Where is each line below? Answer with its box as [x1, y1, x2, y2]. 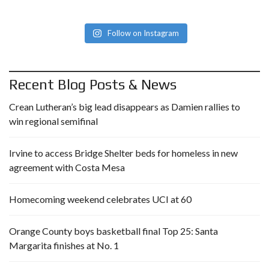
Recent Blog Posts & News [9, 76, 177, 93]
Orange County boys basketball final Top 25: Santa [9, 225, 218, 237]
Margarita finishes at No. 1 [9, 240, 119, 252]
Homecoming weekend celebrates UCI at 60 [9, 193, 192, 205]
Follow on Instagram [107, 28, 179, 38]
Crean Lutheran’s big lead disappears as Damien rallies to [9, 101, 240, 113]
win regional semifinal [9, 115, 98, 127]
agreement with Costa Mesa [9, 162, 125, 174]
